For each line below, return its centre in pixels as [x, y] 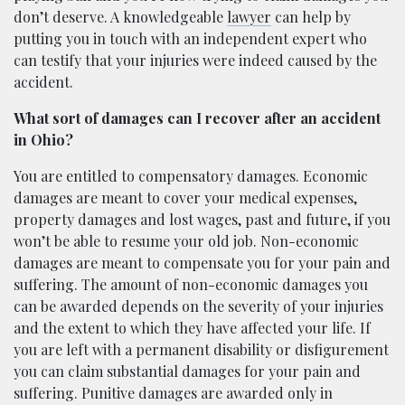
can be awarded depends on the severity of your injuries [198, 306]
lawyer [249, 16]
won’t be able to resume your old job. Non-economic [186, 240]
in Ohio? [43, 139]
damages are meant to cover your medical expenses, [185, 197]
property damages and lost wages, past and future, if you [202, 219]
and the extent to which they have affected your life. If [192, 327]
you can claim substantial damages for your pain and [187, 371]
